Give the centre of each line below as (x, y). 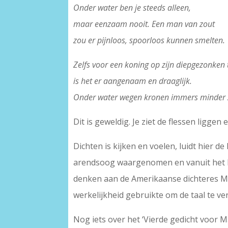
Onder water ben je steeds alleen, (132, 8)
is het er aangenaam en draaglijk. (133, 81)
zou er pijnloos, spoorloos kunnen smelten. (149, 40)
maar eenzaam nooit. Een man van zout (144, 24)
